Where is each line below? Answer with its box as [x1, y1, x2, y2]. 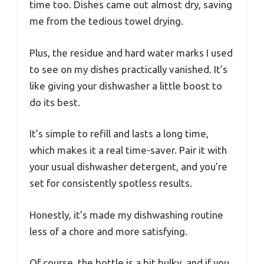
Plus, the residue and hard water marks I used [29, 47, 233, 58]
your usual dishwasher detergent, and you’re [29, 161, 227, 173]
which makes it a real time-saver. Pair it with [29, 144, 227, 156]
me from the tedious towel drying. [29, 15, 183, 27]
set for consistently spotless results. [29, 177, 192, 189]
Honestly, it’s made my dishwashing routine [29, 209, 223, 220]
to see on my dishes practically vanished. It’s [29, 63, 227, 75]
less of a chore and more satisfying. [29, 225, 187, 237]
